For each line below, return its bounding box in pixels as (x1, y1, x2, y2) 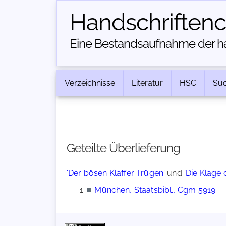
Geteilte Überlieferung (67, 141, 180, 155)
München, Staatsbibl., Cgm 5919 (94, 185, 216, 195)
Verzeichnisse (65, 78, 115, 88)
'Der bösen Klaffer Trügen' (67, 168, 165, 178)
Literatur (132, 78, 163, 88)
